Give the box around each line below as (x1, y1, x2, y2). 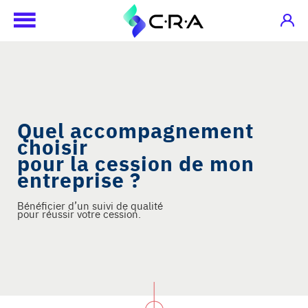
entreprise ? (17, 164, 141, 195)
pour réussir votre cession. (17, 206, 141, 221)
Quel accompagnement (17, 115, 254, 145)
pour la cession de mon (17, 148, 254, 178)
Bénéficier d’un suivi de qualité (17, 198, 166, 213)
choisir (17, 131, 88, 162)
